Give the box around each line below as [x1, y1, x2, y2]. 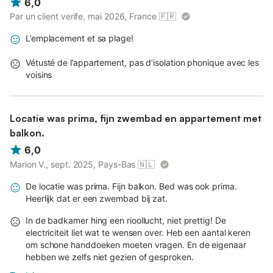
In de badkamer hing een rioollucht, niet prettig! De [26, 214, 226, 225]
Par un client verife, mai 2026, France [10, 11, 157, 22]
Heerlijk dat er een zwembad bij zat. [26, 193, 168, 204]
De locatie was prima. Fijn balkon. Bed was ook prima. [26, 180, 237, 191]
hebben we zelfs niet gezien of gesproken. [26, 251, 194, 262]
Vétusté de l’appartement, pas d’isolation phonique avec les [26, 57, 260, 68]
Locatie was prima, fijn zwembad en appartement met [10, 112, 261, 125]
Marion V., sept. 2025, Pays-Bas [10, 158, 136, 169]
